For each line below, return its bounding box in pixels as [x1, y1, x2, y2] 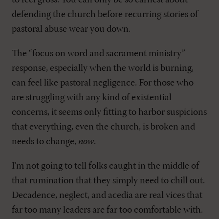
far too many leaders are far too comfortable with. [12, 205, 203, 216]
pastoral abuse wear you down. [12, 24, 131, 35]
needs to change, [12, 137, 78, 147]
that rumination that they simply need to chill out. [12, 176, 205, 186]
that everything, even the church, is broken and [12, 122, 195, 132]
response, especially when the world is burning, [12, 64, 194, 74]
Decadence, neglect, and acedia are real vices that [12, 191, 202, 201]
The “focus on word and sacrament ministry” [12, 49, 185, 59]
